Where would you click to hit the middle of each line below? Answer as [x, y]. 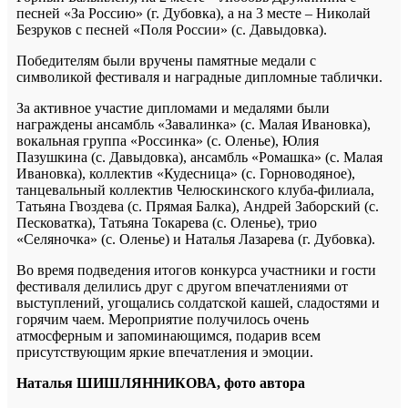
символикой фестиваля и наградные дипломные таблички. [199, 76]
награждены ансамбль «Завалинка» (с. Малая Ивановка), [194, 124]
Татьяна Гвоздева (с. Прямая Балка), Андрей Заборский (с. [198, 206]
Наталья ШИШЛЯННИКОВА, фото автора [161, 382]
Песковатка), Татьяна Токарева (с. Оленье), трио [167, 222]
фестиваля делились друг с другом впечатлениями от [182, 286]
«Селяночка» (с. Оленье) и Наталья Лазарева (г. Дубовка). [196, 239]
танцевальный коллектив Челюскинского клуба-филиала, [195, 189]
